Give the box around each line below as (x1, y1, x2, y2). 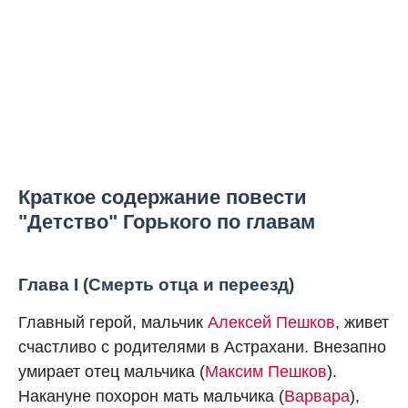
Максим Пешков (205, 362, 327, 381)
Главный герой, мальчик (18, 313, 208, 331)
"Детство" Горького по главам (18, 210, 315, 233)
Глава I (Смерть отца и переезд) (18, 275, 294, 294)
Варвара (284, 387, 350, 405)
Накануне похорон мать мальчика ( (18, 387, 284, 405)
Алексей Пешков (208, 313, 335, 331)
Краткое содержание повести (18, 186, 307, 209)
